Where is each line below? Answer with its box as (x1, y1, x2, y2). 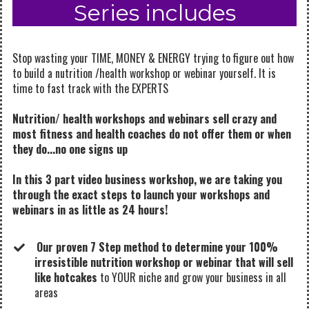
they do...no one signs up (12, 141, 128, 157)
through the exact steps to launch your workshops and (12, 186, 270, 203)
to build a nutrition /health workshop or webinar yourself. (12, 65, 259, 81)
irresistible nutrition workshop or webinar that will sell (34, 254, 293, 270)
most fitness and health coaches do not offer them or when (12, 126, 291, 142)
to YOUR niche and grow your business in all (100, 269, 286, 286)
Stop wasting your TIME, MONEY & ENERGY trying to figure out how (12, 50, 294, 66)
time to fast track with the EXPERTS (12, 80, 168, 97)
